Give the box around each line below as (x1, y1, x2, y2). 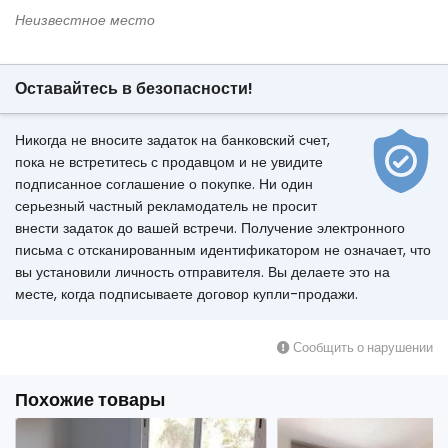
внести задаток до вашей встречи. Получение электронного (15, 218, 405, 239)
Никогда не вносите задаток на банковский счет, (15, 130, 330, 151)
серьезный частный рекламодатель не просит (15, 196, 317, 217)
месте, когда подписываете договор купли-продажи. (15, 284, 358, 305)
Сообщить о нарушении (290, 338, 433, 358)
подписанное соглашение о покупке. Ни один (15, 174, 313, 195)
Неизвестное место (15, 10, 155, 31)
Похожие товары (15, 387, 165, 413)
